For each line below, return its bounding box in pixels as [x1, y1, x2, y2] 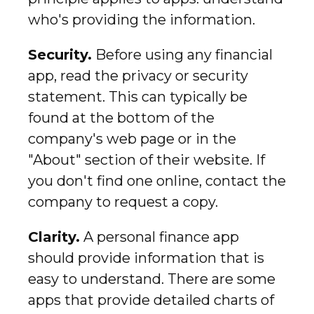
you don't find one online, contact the [28, 172, 286, 189]
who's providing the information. [28, 11, 255, 28]
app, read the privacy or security [28, 67, 248, 84]
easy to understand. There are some [28, 270, 275, 287]
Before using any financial [92, 46, 273, 63]
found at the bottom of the [28, 109, 214, 126]
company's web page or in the [28, 130, 236, 147]
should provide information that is [28, 249, 264, 266]
